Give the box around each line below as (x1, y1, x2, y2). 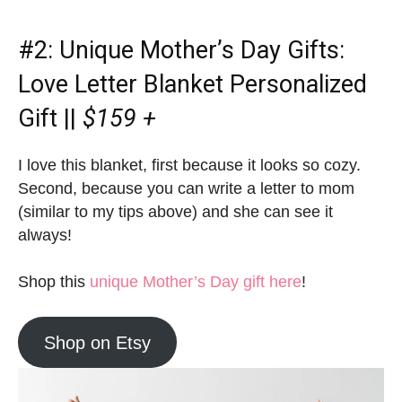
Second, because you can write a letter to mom (18, 179, 354, 198)
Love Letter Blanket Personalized (18, 70, 367, 100)
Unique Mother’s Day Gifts (59, 36, 339, 66)
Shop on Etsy (43, 332, 151, 353)
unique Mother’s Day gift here (90, 273, 301, 292)
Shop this (18, 273, 90, 292)
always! (18, 226, 72, 245)
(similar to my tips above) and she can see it (18, 203, 333, 222)
